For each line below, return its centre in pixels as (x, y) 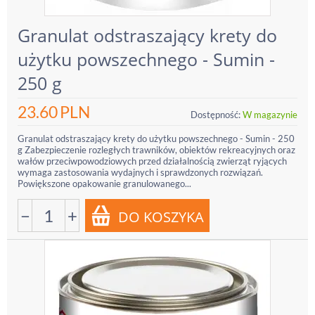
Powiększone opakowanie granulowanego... (104, 184)
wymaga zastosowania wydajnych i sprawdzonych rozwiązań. (140, 172)
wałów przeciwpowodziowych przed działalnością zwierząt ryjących (152, 161)
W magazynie (270, 115)
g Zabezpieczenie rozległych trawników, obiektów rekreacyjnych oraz (156, 150)
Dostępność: (216, 115)
